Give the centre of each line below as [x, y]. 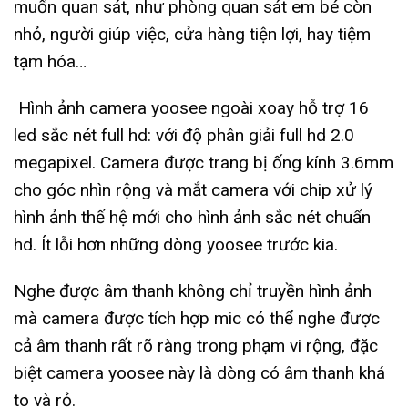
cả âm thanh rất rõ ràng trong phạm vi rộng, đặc [196, 345]
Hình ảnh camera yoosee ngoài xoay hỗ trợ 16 [191, 107]
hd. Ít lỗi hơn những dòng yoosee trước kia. [176, 244]
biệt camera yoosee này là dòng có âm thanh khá [199, 372]
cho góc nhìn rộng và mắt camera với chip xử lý [193, 189]
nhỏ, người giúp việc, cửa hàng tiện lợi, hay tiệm [192, 34]
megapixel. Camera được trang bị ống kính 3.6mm [204, 162]
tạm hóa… [50, 61]
